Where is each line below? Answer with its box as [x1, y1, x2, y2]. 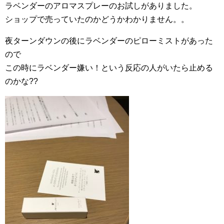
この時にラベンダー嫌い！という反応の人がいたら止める [5, 63, 213, 72]
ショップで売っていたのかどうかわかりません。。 [5, 15, 189, 23]
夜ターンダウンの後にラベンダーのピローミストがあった [5, 36, 213, 45]
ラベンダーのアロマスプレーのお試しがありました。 [5, 1, 197, 10]
